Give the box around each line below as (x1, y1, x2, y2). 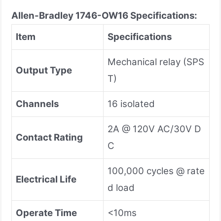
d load (108, 182, 135, 193)
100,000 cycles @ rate (108, 165, 205, 177)
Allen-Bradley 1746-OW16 (11, 9, 128, 21)
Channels (16, 98, 59, 110)
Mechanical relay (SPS (108, 56, 204, 68)
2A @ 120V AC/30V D (108, 123, 201, 135)
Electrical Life (16, 173, 76, 185)
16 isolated (108, 98, 155, 110)
